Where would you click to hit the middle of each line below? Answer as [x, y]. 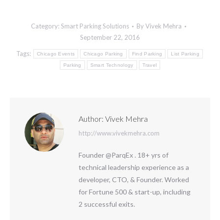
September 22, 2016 [110, 37]
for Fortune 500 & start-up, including [135, 192]
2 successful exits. [107, 204]
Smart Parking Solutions [95, 26]
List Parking [185, 54]
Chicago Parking [103, 54]
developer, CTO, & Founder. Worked [134, 179]
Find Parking [147, 54]
